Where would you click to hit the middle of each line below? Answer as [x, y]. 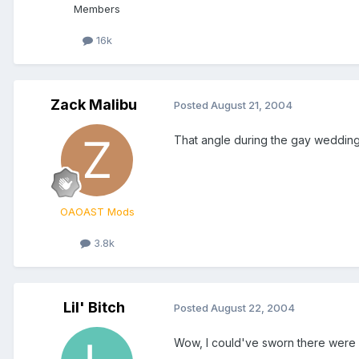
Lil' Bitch [94, 307]
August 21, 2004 [252, 105]
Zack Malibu [94, 104]
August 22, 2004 [253, 308]
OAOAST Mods [97, 211]
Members [97, 8]
